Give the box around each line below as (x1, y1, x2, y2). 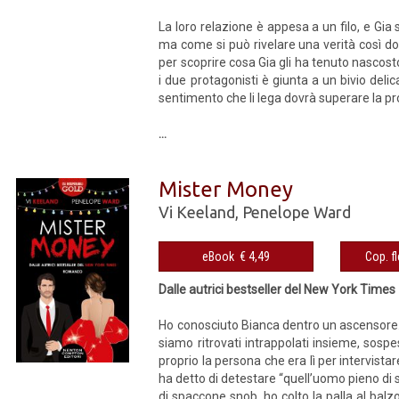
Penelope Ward (242, 202, 352, 221)
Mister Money (159, 176, 294, 201)
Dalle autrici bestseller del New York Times (159, 281, 396, 297)
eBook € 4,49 (240, 248, 271, 264)
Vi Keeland (159, 202, 236, 221)
